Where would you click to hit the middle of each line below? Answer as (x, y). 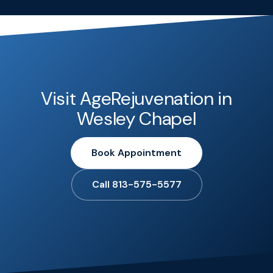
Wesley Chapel (136, 118)
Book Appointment (136, 152)
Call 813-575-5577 (136, 184)
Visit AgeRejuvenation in (136, 98)
